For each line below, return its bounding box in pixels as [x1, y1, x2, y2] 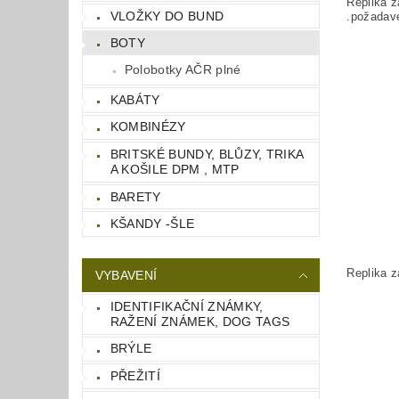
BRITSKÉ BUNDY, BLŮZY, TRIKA [110, 147, 305, 162]
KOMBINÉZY [110, 119, 186, 134]
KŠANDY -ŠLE [110, 216, 195, 232]
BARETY [110, 189, 161, 204]
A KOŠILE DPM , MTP [110, 162, 240, 177]
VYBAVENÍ [94, 268, 158, 283]
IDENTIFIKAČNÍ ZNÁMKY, [110, 298, 264, 313]
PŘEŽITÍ [110, 369, 161, 384]
